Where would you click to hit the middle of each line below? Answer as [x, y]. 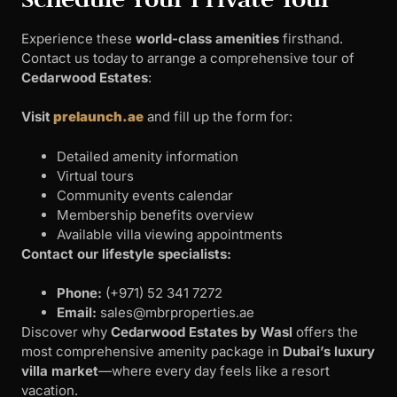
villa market [60, 371]
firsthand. [311, 38]
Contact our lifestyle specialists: [126, 253]
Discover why [66, 332]
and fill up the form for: [218, 117]
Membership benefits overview [155, 214]
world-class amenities [207, 38]
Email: [77, 313]
